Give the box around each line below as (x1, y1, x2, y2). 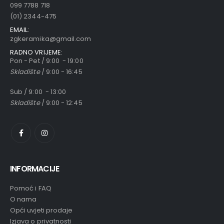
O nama (10, 194, 37, 204)
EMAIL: (10, 24, 29, 34)
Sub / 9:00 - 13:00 (10, 87, 66, 97)
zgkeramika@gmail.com (10, 33, 91, 43)
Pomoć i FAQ (10, 183, 51, 193)
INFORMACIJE (10, 163, 59, 175)
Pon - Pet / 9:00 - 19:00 (10, 55, 83, 65)
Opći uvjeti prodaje (10, 205, 73, 215)
